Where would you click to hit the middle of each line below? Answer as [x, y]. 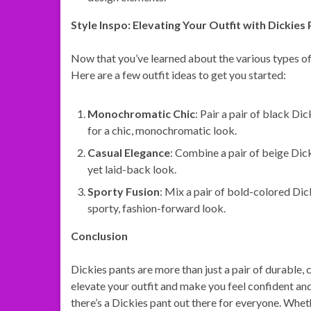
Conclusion [99, 236]
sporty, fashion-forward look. [157, 208]
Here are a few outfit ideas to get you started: [178, 75]
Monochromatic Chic [141, 114]
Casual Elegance [129, 152]
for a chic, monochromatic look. [162, 130]
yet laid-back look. [132, 169]
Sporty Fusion [124, 191]
